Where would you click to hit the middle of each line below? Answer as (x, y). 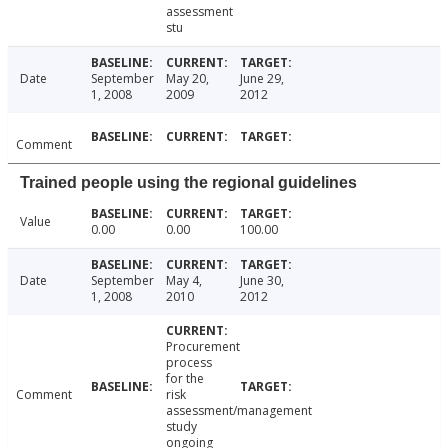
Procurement (202, 346)
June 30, (262, 280)
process (188, 362)
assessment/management (238, 410)
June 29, (262, 78)
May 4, (183, 280)
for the (184, 378)
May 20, (187, 78)
